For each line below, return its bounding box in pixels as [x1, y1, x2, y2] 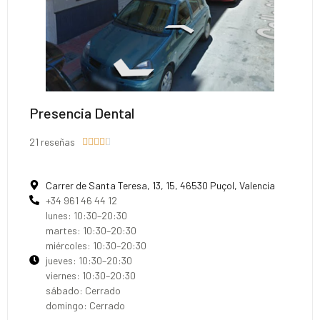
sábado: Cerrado [45, 284, 121, 296]
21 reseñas [29, 135, 75, 148]
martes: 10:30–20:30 [45, 224, 136, 236]
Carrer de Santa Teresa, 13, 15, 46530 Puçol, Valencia [45, 179, 275, 191]
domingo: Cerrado [45, 299, 125, 311]
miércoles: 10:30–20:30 [45, 239, 146, 251]
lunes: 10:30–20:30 [45, 209, 127, 221]
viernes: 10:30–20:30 [45, 269, 136, 281]
